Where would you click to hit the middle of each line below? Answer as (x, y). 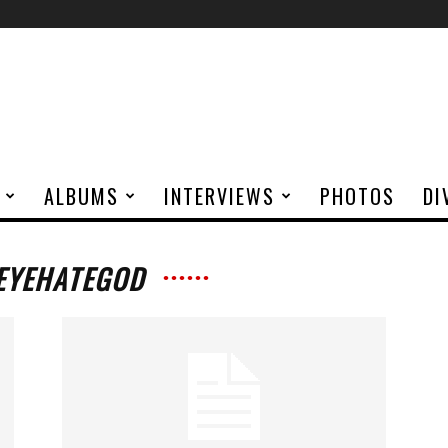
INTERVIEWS (219, 196)
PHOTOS (357, 196)
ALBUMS (81, 196)
